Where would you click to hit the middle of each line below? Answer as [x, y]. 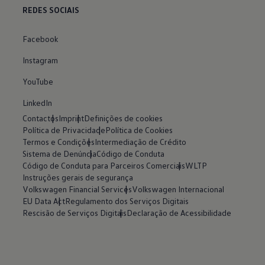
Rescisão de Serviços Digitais [75, 213]
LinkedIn [38, 102]
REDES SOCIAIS [51, 10]
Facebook [41, 38]
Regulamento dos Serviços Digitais [127, 201]
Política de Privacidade [64, 130]
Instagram [41, 60]
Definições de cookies [124, 118]
